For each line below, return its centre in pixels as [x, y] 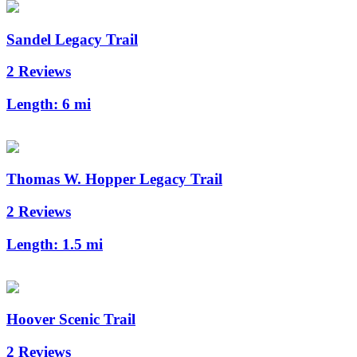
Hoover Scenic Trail [71, 320]
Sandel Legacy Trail [72, 39]
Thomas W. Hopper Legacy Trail [114, 179]
